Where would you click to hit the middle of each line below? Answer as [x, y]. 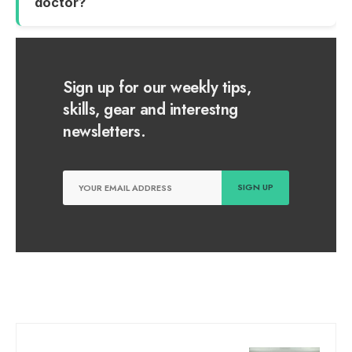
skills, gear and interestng [150, 109]
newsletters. [104, 131]
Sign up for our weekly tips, [157, 87]
